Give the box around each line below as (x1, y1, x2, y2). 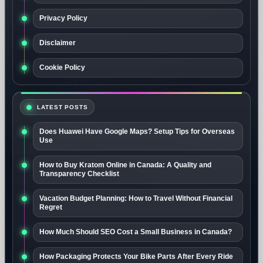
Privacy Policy (39, 14, 87, 23)
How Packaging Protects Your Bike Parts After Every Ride (39, 252, 233, 261)
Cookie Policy (39, 63, 85, 72)
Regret (39, 203, 62, 212)
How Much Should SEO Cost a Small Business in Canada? (39, 228, 232, 237)
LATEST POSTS (37, 104, 88, 111)
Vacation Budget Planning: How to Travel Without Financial (39, 194, 232, 203)
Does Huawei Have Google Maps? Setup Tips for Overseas (39, 127, 235, 136)
